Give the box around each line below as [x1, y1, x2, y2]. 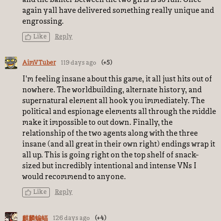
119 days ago [61, 60, 96, 66]
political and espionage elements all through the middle [22, 108, 216, 116]
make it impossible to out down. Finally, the [22, 119, 173, 127]
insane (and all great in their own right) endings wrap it [22, 141, 215, 148]
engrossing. [22, 18, 64, 26]
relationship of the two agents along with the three [22, 130, 198, 138]
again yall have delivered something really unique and [22, 7, 214, 15]
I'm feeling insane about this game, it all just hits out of [22, 75, 212, 83]
